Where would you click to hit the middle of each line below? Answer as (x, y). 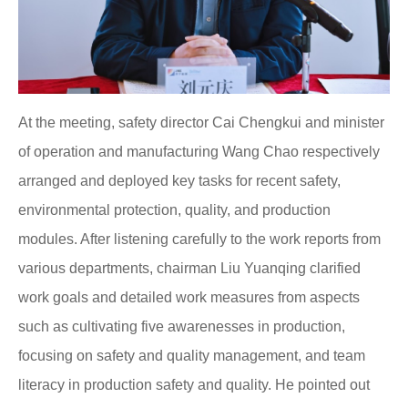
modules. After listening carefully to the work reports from (199, 240)
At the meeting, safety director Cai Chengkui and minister (201, 123)
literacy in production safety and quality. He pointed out (194, 385)
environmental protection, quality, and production (174, 210)
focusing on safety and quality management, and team (192, 356)
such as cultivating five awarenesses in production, (182, 327)
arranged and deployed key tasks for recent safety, (179, 181)
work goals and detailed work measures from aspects (189, 298)
